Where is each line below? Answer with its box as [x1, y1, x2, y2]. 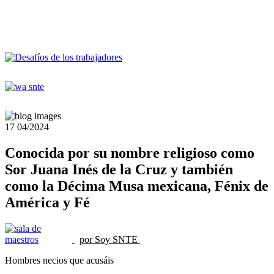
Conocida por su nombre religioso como [5, 144, 254, 161]
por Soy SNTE [80, 234, 138, 245]
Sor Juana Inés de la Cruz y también [5, 161, 233, 177]
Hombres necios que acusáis [5, 254, 116, 265]
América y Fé [5, 194, 90, 210]
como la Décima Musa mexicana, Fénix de [5, 177, 268, 194]
